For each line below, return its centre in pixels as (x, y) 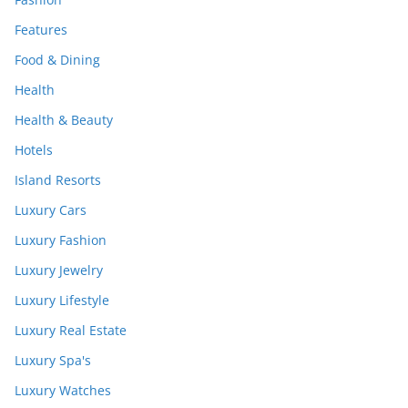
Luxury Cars (51, 210)
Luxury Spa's (53, 361)
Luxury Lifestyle (62, 301)
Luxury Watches (63, 391)
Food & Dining (57, 60)
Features (41, 30)
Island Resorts (58, 180)
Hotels (34, 150)
